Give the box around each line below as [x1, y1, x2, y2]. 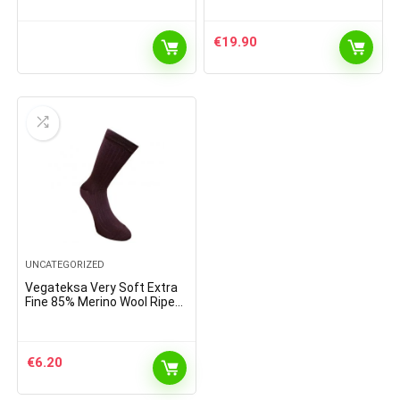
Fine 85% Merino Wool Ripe [25, 295, 176, 309]
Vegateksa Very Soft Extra [25, 280, 179, 295]
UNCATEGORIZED [25, 259, 105, 271]
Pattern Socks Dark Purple [25, 309, 177, 323]
